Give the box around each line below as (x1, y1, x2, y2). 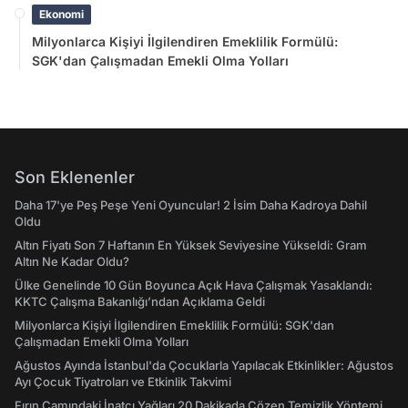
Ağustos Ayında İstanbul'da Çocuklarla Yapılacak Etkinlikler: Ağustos (15, 358, 393, 373)
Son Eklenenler (15, 168, 135, 188)
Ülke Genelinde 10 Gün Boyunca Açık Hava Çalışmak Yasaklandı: (15, 278, 372, 293)
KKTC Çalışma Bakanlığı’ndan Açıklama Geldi (15, 294, 265, 310)
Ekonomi (39, 7, 84, 22)
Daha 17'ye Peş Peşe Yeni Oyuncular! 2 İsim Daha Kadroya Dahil (15, 198, 367, 213)
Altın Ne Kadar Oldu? (15, 254, 129, 270)
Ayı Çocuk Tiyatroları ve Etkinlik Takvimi (15, 374, 231, 390)
